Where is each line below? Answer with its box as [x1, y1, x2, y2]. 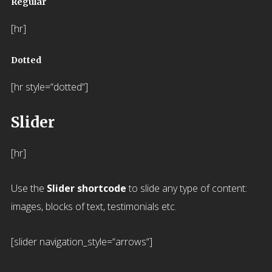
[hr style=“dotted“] [10, 80, 88, 93]
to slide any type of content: [126, 182, 247, 195]
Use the [10, 182, 47, 195]
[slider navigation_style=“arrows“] [10, 235, 152, 248]
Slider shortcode [46, 182, 126, 195]
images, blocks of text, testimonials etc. [10, 200, 177, 213]
